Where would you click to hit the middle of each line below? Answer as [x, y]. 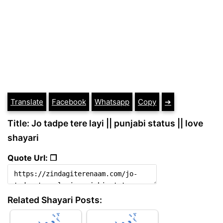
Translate [27, 102]
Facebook [69, 102]
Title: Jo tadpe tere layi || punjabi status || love [105, 123]
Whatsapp [112, 102]
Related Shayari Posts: [55, 200]
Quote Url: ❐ [32, 158]
